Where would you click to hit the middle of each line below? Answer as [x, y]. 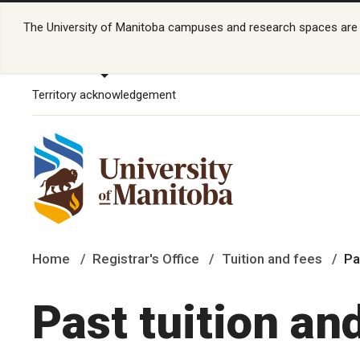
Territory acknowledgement [104, 94]
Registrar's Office [145, 258]
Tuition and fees [272, 258]
